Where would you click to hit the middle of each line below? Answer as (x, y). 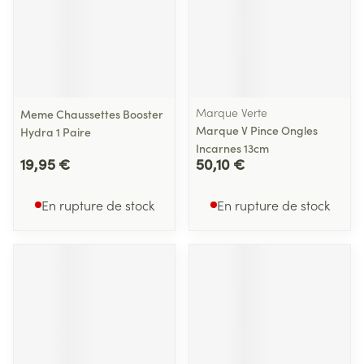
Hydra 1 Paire (56, 132)
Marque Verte (232, 112)
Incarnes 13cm (232, 148)
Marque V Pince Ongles (257, 130)
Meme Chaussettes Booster (92, 114)
